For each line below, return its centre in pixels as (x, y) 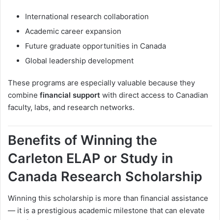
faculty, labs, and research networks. (71, 107)
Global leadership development (79, 60)
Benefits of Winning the (82, 140)
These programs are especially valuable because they (101, 82)
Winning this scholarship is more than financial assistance (108, 198)
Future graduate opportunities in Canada (96, 46)
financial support (70, 95)
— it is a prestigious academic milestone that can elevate (106, 211)
